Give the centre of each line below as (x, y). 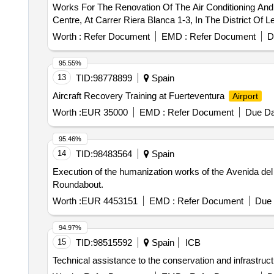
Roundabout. (78, 184)
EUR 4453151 (109, 201)
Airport (245, 96)
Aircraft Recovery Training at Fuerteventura (139, 96)
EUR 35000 (104, 112)
